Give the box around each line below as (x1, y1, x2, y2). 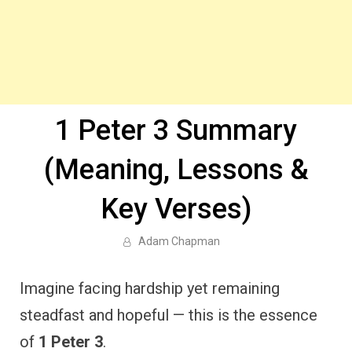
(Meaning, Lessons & (43, 153, 309, 186)
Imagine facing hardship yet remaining (20, 279, 280, 298)
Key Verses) (101, 192, 251, 225)
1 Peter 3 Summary (55, 114, 297, 147)
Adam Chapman (137, 235, 220, 247)
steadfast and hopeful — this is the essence (20, 306, 317, 324)
